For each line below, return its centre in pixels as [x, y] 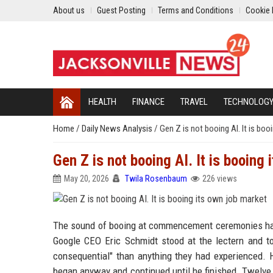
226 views [220, 179]
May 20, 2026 [87, 179]
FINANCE [148, 102]
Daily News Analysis [118, 129]
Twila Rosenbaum [156, 179]
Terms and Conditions [196, 10]
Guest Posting [121, 10]
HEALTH [102, 102]
